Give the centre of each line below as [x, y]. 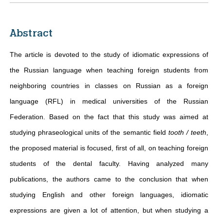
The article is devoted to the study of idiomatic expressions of [109, 54]
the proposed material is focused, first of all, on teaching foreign [109, 148]
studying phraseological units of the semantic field [89, 132]
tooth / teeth [187, 132]
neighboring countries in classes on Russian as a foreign [109, 86]
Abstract [31, 33]
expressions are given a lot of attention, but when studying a [109, 210]
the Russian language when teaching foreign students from [109, 70]
